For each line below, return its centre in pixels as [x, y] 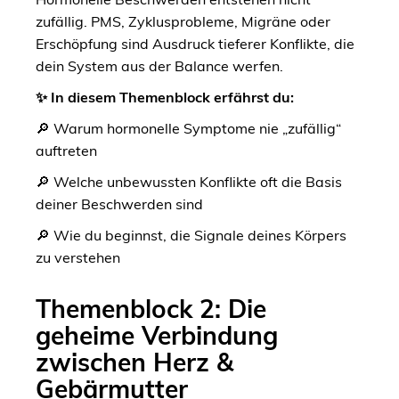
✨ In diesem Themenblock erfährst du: [165, 97]
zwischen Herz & [134, 362]
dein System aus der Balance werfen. [159, 65]
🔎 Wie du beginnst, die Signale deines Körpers [191, 235]
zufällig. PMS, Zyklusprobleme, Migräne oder [183, 21]
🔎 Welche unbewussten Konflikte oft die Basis [189, 181]
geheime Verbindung [157, 335]
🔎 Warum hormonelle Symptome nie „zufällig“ [188, 128]
